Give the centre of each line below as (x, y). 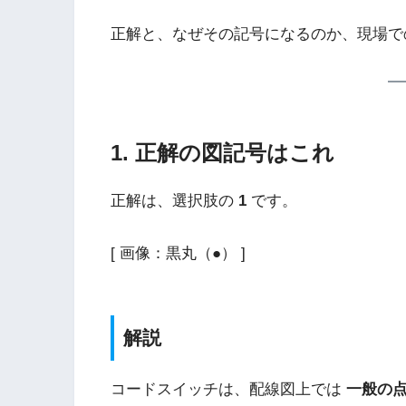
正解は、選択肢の (174, 201)
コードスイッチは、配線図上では (228, 389)
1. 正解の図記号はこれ (222, 153)
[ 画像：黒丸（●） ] (178, 253)
